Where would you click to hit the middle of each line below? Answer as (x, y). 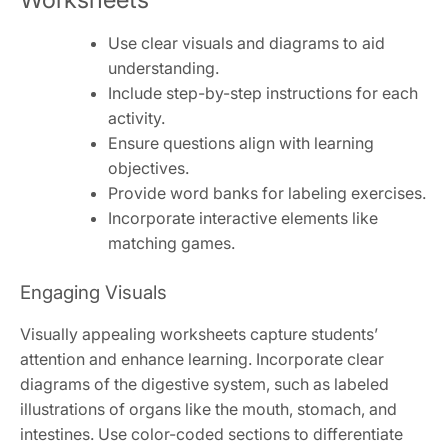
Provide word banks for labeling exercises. (267, 193)
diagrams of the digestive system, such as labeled (204, 384)
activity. (136, 118)
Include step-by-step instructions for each (263, 93)
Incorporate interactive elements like (243, 218)
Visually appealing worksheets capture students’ (199, 334)
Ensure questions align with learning (241, 143)
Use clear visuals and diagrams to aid (246, 43)
